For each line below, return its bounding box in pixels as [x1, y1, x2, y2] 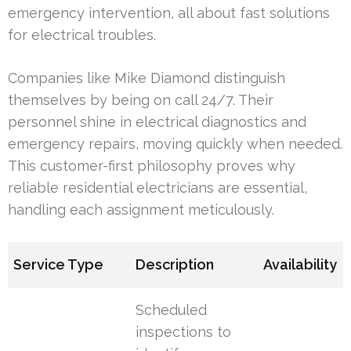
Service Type [13, 256, 104, 273]
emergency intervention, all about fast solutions [8, 5, 330, 22]
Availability [263, 256, 338, 273]
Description [136, 256, 215, 273]
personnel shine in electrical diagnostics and [8, 114, 306, 131]
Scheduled [136, 302, 208, 319]
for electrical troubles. [8, 27, 156, 44]
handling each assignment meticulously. [8, 201, 274, 219]
